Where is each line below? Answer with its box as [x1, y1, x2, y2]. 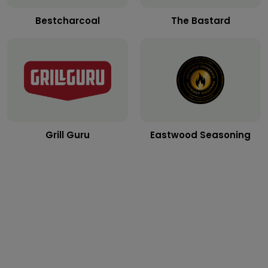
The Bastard [170, 14, 230, 27]
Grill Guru [45, 129, 90, 141]
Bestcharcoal [35, 14, 100, 27]
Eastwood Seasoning [150, 129, 251, 141]
